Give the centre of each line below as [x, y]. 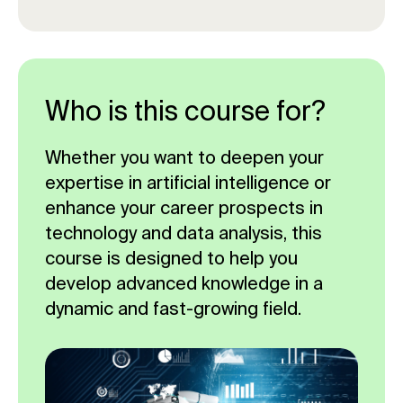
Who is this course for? [185, 111]
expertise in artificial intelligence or [188, 182]
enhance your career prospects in [184, 207]
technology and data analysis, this [184, 233]
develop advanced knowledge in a [184, 283]
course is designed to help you [171, 258]
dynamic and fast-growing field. [173, 308]
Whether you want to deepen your [184, 157]
